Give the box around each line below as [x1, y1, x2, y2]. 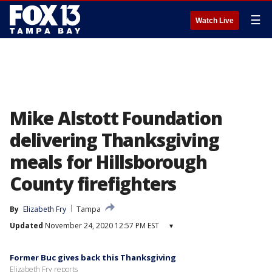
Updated [10, 220, 43, 231]
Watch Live [195, 16, 234, 25]
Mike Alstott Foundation [10, 106, 222, 131]
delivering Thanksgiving [10, 127, 219, 152]
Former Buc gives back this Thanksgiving [10, 252, 176, 263]
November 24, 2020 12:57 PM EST [43, 220, 159, 231]
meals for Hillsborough [10, 149, 207, 174]
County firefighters [10, 171, 177, 196]
